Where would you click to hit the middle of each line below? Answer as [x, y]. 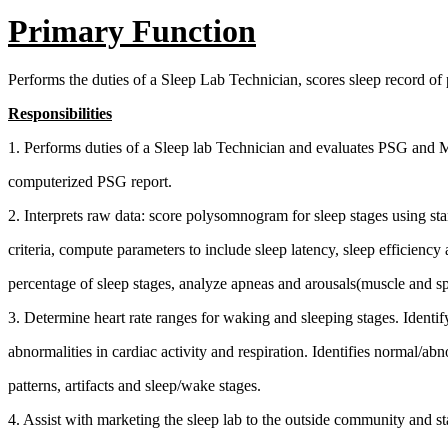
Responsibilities [60, 114]
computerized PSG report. [90, 182]
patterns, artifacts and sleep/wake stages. [134, 386]
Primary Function [132, 30]
